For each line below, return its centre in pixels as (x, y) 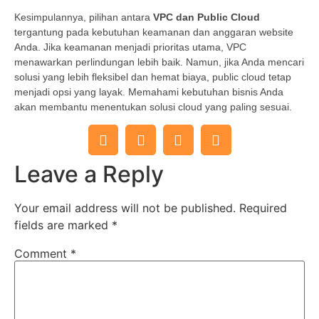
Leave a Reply (89, 174)
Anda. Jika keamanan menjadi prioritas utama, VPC (130, 47)
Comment (42, 254)
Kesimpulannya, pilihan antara (84, 17)
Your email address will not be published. (125, 208)
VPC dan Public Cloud (206, 17)
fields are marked (63, 225)
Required (263, 208)
